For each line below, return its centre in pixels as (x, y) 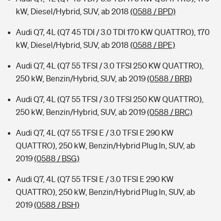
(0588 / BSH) (57, 205)
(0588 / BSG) (57, 158)
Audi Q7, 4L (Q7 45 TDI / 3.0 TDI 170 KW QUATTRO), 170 (113, 32)
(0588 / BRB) (169, 78)
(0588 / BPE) (153, 45)
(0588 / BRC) (170, 112)
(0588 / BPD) (153, 11)
